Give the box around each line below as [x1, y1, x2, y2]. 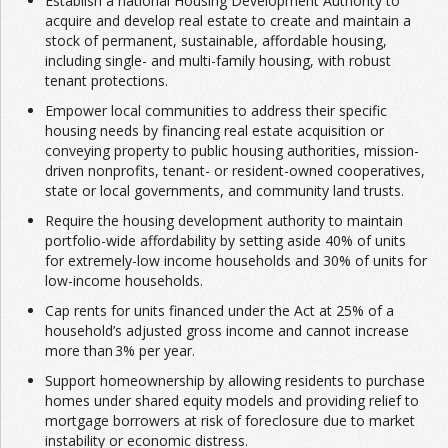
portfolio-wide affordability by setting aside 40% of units [45, 231, 406, 251]
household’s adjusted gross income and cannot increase [45, 321, 409, 341]
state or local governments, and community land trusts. [45, 181, 404, 201]
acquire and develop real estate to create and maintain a [45, 11, 411, 31]
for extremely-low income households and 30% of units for [45, 251, 427, 271]
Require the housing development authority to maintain [45, 211, 403, 231]
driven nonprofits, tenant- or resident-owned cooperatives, [45, 161, 425, 181]
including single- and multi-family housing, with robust [45, 51, 391, 71]
